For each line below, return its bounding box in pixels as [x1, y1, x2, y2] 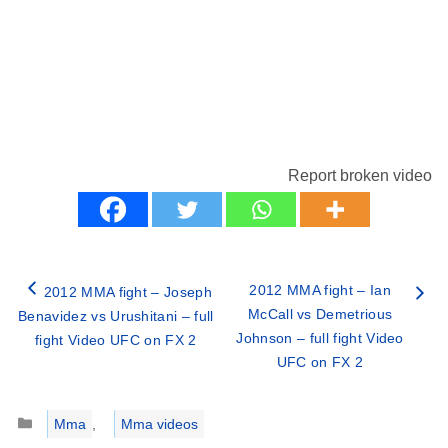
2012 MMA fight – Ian [249, 281, 391, 298]
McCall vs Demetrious [247, 305, 393, 322]
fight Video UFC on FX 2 [35, 331, 197, 348]
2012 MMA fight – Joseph [43, 283, 213, 300]
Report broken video [288, 166, 432, 184]
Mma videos [120, 415, 198, 432]
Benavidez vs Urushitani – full [18, 307, 214, 324]
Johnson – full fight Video [236, 329, 404, 346]
